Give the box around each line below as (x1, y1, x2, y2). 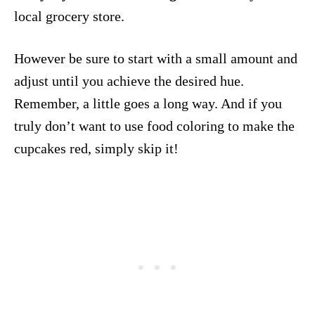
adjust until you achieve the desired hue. (14, 72, 244, 89)
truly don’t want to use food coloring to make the (14, 117, 295, 134)
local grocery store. (14, 8, 124, 24)
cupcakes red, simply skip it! (14, 140, 179, 156)
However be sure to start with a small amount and (14, 50, 297, 66)
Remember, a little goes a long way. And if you (14, 95, 282, 111)
